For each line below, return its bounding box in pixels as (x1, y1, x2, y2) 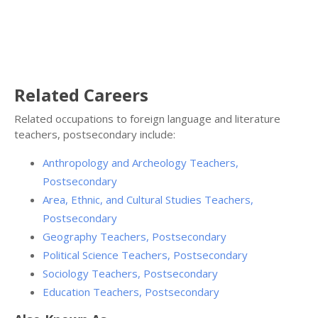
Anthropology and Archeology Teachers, (43, 155, 238, 170)
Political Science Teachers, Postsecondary (43, 248, 248, 263)
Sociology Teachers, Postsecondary (43, 266, 218, 281)
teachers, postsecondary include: (14, 127, 175, 142)
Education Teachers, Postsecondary (43, 285, 219, 300)
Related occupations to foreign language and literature (14, 111, 280, 126)
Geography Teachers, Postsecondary (43, 229, 226, 244)
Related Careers (14, 83, 148, 107)
